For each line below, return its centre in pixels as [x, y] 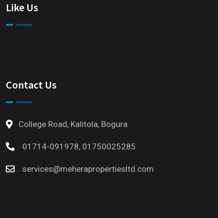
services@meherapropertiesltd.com [88, 169]
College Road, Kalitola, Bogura [73, 124]
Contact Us [31, 85]
